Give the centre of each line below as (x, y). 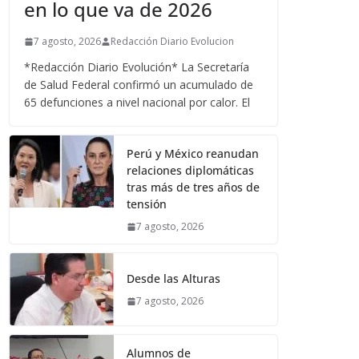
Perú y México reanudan (193, 154)
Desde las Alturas (174, 279)
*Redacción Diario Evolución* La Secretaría (137, 67)
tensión (147, 204)
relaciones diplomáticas (191, 171)
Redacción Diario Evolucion (173, 42)
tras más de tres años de (194, 188)
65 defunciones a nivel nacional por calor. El (137, 103)
